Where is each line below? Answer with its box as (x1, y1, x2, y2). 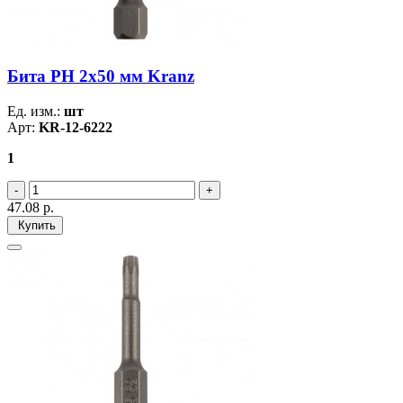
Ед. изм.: (7, 103, 64, 119)
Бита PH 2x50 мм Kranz (7, 67, 194, 86)
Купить (14, 218, 56, 232)
